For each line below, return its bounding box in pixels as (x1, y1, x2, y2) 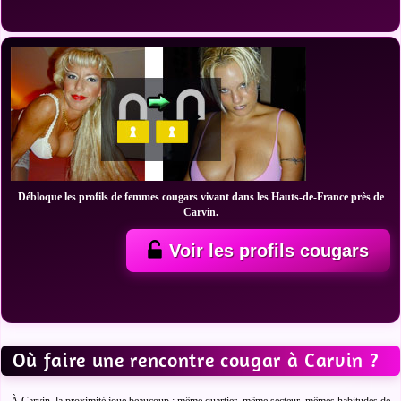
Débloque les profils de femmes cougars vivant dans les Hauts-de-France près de (17, 191, 384, 203)
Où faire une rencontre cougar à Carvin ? (12, 348, 380, 372)
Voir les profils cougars (169, 241, 369, 260)
